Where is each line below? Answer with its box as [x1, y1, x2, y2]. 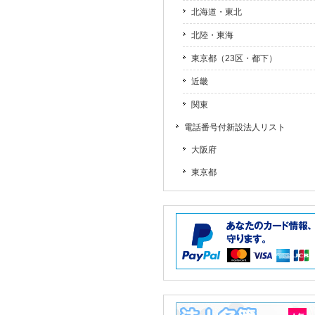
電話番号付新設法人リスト [184, 122, 285, 132]
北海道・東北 [191, 7, 242, 17]
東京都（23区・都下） [191, 53, 277, 63]
